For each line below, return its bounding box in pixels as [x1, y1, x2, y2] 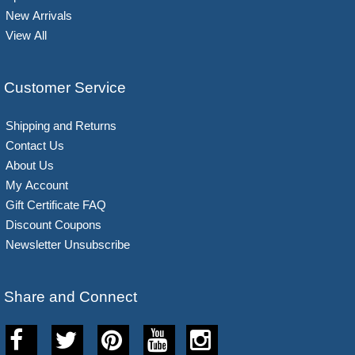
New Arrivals [6, 9, 72, 23]
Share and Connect [4, 288, 137, 305]
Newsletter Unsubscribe [6, 237, 130, 251]
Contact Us [6, 138, 64, 152]
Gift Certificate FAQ [6, 197, 106, 212]
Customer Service [4, 78, 126, 96]
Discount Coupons [6, 217, 101, 231]
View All [6, 29, 47, 43]
